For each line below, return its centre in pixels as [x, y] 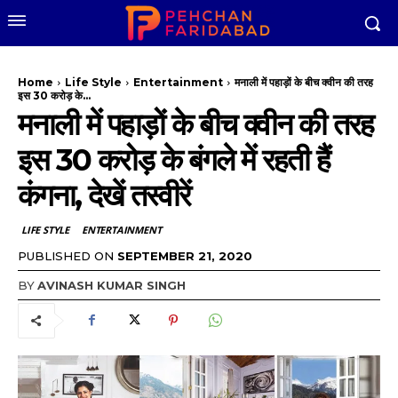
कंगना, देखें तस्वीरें [104, 195]
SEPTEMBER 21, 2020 [185, 255]
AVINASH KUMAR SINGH [111, 285]
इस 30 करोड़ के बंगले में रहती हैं [174, 160]
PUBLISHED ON [66, 255]
